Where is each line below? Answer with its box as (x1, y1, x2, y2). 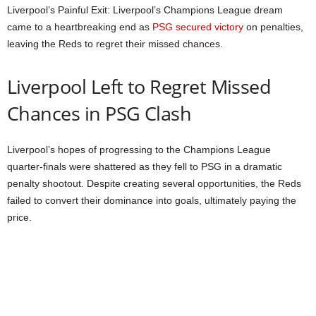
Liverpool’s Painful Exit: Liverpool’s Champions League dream (7, 4, 283, 16)
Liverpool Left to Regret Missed (7, 73, 272, 100)
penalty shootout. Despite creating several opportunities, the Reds (7, 178, 301, 190)
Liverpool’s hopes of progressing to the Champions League (7, 144, 271, 156)
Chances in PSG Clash (7, 100, 192, 127)
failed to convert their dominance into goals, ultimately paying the (7, 195, 296, 207)
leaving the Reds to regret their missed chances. (7, 38, 223, 50)
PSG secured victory (152, 21, 243, 33)
